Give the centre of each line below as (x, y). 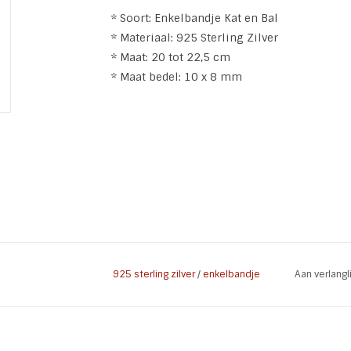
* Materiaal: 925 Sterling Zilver (194, 38)
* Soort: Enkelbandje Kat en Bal (194, 18)
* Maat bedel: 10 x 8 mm (176, 77)
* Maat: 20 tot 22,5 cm (170, 57)
